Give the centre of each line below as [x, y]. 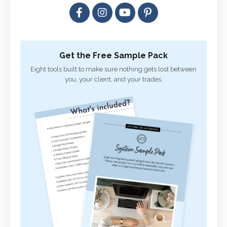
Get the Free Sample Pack [113, 55]
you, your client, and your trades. [113, 79]
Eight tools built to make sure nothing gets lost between [113, 69]
